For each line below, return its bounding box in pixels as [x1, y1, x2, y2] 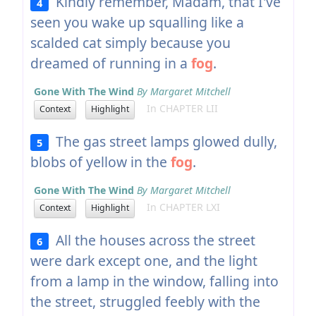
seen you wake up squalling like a [30, 12, 244, 32]
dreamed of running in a [30, 53, 191, 73]
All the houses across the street [49, 230, 256, 250]
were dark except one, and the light [30, 250, 257, 270]
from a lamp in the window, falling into [30, 271, 279, 291]
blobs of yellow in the [30, 152, 171, 171]
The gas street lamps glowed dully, [49, 131, 278, 151]
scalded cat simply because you [30, 32, 231, 52]
